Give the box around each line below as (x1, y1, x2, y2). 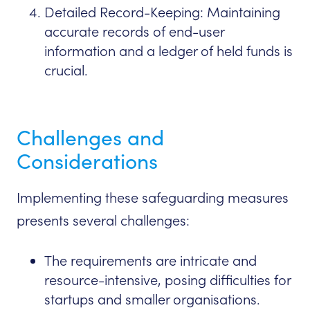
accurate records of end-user (44, 23, 224, 42)
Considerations (17, 148, 158, 175)
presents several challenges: (17, 212, 190, 230)
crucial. (44, 62, 88, 80)
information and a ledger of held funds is (44, 42, 293, 61)
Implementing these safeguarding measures (17, 189, 289, 208)
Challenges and (17, 125, 164, 152)
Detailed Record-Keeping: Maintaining (44, 3, 280, 22)
